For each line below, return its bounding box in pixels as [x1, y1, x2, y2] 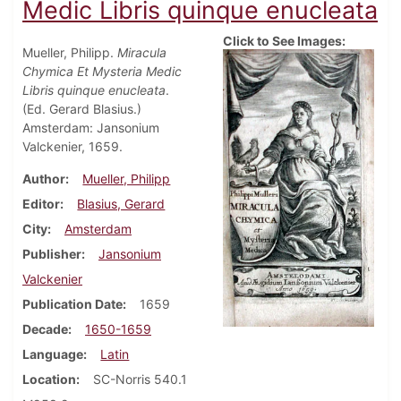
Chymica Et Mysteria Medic [22, 64, 182, 80]
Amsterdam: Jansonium [22, 120, 159, 136]
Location [22, 371, 76, 388]
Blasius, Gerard [77, 196, 166, 212]
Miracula [117, 45, 166, 61]
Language [22, 346, 83, 363]
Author [22, 171, 65, 187]
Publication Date [22, 296, 123, 312]
